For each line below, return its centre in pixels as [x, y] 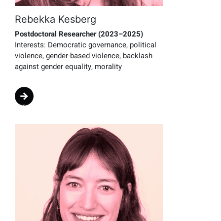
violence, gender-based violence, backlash [84, 56]
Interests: [30, 45]
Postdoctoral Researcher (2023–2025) [79, 34]
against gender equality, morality [68, 67]
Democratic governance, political [101, 45]
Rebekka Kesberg [55, 19]
